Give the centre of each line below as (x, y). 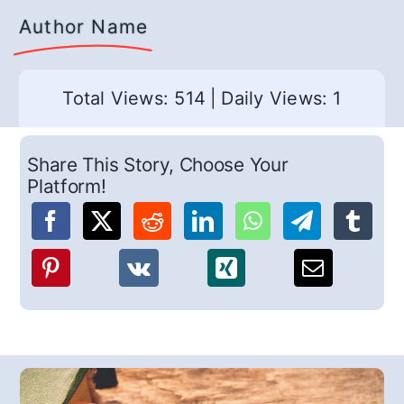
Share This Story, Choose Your (158, 165)
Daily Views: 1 (281, 98)
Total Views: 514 (134, 98)
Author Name (84, 27)
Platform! (67, 187)
